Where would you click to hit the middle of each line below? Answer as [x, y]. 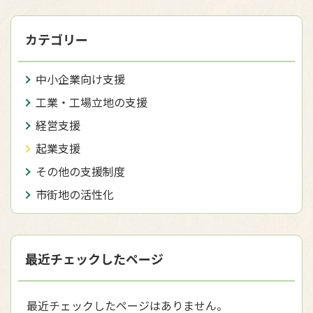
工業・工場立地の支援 [92, 102]
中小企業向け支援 [80, 79]
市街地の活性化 [75, 194]
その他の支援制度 [80, 171]
